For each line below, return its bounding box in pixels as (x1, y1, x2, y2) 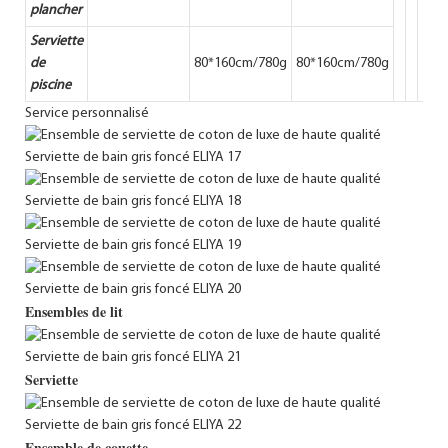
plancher (30, 2, 82, 18)
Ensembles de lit (25, 300, 123, 322)
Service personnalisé (25, 105, 149, 121)
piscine (30, 77, 71, 93)
